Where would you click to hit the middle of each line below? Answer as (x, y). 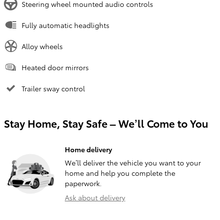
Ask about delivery (95, 197)
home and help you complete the (120, 173)
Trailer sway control (53, 88)
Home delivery (88, 149)
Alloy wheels (42, 46)
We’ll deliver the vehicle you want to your (133, 162)
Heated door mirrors (55, 67)
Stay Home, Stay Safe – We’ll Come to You (106, 123)
